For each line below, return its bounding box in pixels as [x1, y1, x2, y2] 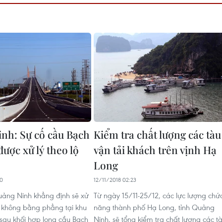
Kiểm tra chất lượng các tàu [94, 127, 221, 142]
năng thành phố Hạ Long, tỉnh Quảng [94, 202, 215, 213]
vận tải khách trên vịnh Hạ [94, 143, 217, 157]
